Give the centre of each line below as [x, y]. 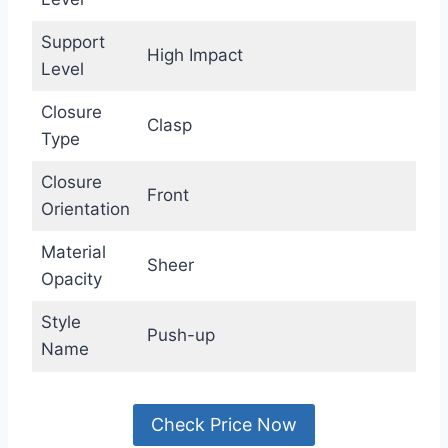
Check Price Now [224, 424]
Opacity [71, 278]
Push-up [180, 334]
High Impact [194, 54]
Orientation [85, 208]
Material [73, 251]
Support [72, 41]
